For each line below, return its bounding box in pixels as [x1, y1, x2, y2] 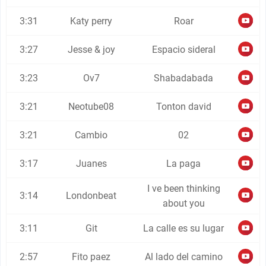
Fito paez [72, 251, 111, 262]
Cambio [75, 129, 108, 141]
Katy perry [70, 15, 113, 27]
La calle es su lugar [143, 223, 224, 234]
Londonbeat [66, 190, 117, 201]
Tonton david [156, 101, 211, 112]
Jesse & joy [67, 44, 115, 55]
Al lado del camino [144, 251, 223, 262]
